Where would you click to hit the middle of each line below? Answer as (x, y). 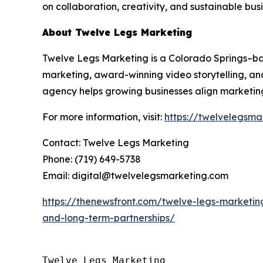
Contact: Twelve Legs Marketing (116, 142)
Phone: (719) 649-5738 (92, 159)
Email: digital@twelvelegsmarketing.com (135, 175)
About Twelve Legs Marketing (117, 32)
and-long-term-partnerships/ (109, 218)
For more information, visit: (103, 117)
